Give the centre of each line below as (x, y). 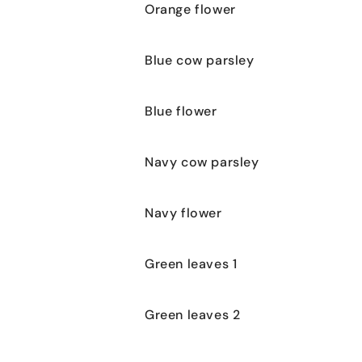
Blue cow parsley (200, 60)
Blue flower (181, 111)
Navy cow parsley (202, 162)
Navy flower (183, 213)
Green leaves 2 (193, 314)
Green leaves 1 (191, 263)
